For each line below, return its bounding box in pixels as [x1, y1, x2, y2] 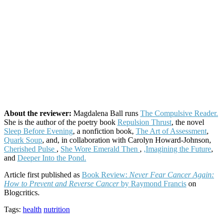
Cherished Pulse [4, 144, 56, 153]
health [23, 205, 42, 214]
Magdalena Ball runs [73, 109, 140, 117]
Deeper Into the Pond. [17, 153, 86, 162]
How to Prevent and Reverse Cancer [4, 179, 119, 188]
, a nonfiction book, [73, 126, 136, 135]
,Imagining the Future [144, 144, 211, 153]
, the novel [171, 117, 204, 126]
